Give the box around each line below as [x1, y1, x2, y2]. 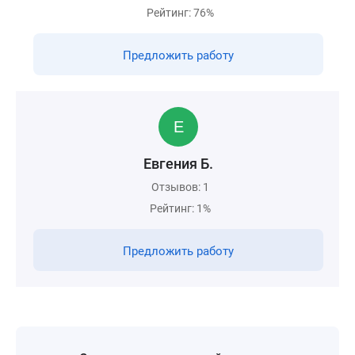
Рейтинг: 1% [150, 202, 211, 215]
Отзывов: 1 [151, 181, 209, 193]
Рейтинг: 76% [147, 6, 214, 19]
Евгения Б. [143, 155, 213, 172]
